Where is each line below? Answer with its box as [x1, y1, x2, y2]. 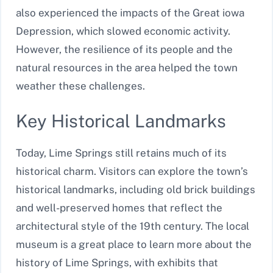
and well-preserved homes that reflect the [16, 201, 222, 214]
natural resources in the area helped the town [16, 62, 238, 74]
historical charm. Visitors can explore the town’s [16, 165, 248, 177]
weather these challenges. [16, 80, 145, 93]
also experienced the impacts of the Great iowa [16, 7, 244, 19]
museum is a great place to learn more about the [16, 238, 252, 250]
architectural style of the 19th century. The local [16, 219, 249, 232]
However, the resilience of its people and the [16, 43, 233, 56]
